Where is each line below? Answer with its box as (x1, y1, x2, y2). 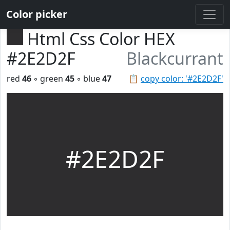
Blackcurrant (126, 47, 223, 69)
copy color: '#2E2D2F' (141, 73, 223, 84)
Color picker (6, 7, 67, 21)
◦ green (31, 73, 65, 84)
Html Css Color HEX (27, 28, 175, 50)
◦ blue (74, 73, 102, 84)
